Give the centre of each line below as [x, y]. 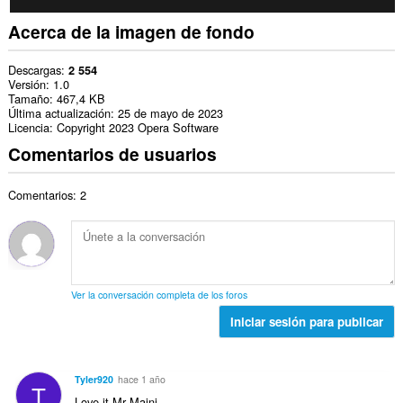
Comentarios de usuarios [112, 154]
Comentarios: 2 [47, 194]
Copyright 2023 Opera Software [137, 127]
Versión [27, 84]
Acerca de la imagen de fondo [131, 32]
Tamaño [28, 98]
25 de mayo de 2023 [170, 112]
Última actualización [59, 112]
